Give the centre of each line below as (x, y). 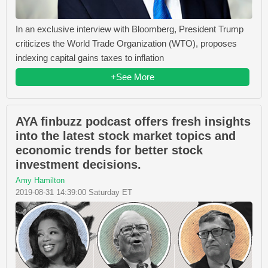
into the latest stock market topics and (126, 136)
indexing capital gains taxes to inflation (90, 58)
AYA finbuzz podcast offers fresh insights (133, 122)
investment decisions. (78, 165)
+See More (133, 77)
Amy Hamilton (40, 181)
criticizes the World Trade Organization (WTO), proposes (126, 44)
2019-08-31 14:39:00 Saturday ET (74, 193)
